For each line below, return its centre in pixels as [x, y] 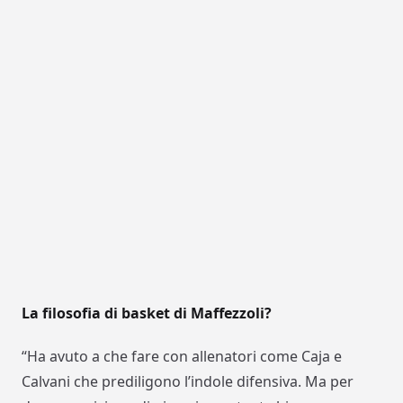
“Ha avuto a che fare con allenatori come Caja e [182, 357]
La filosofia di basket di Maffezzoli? [147, 313]
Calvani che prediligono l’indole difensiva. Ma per [188, 382]
